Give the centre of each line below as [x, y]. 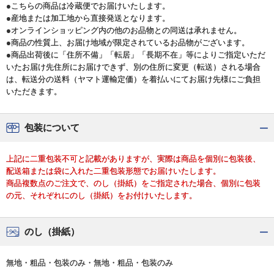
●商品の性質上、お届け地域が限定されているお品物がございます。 [128, 43]
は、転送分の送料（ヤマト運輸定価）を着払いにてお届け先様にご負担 [133, 80]
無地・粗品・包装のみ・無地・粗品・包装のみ [90, 263]
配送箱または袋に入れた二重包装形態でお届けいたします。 [113, 171]
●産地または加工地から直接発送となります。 [88, 18]
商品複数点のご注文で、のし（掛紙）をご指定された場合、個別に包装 [133, 183]
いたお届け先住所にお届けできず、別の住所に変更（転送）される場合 [133, 67]
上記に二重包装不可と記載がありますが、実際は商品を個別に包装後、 [133, 159]
